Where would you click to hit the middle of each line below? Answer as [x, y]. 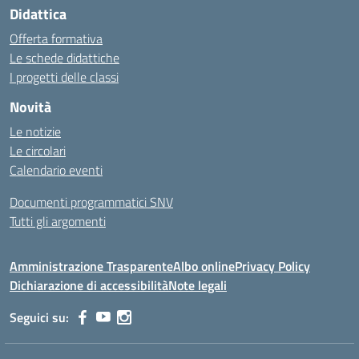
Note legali [198, 285]
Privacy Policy [272, 266]
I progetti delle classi [64, 77]
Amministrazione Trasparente [91, 266]
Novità [30, 107]
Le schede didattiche [65, 58]
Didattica [38, 14]
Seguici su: [39, 317]
